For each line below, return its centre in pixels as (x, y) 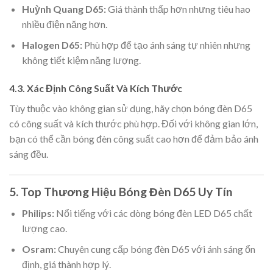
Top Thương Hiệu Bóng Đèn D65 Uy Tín (127, 191)
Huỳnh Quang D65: (64, 9)
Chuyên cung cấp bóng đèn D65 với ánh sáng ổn (155, 249)
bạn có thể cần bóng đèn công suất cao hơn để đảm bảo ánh (134, 139)
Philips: (38, 213)
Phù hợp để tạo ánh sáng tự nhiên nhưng (166, 45)
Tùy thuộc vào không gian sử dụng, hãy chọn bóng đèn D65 (131, 108)
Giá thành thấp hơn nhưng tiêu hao (178, 9)
